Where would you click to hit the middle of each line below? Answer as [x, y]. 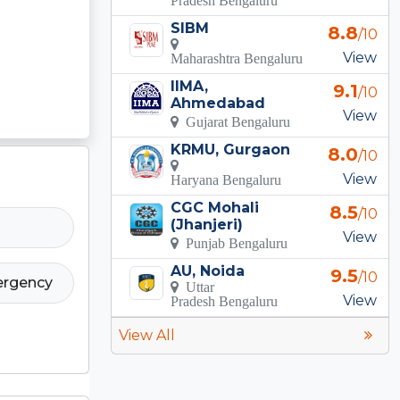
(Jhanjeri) [207, 224]
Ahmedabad [218, 103]
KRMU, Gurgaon [231, 149]
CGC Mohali [215, 207]
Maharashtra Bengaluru [237, 58]
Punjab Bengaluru [233, 242]
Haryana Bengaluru [226, 179]
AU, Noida [208, 271]
